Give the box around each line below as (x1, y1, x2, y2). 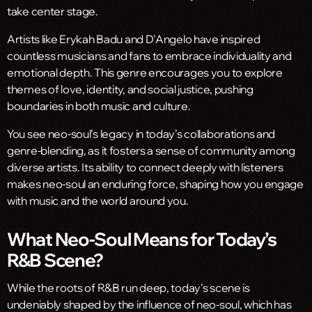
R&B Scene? (7, 248, 104, 271)
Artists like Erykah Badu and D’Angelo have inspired (7, 31, 260, 46)
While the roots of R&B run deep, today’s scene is (7, 280, 250, 295)
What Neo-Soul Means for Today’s (7, 227, 276, 250)
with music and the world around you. (7, 193, 189, 208)
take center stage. (7, 3, 98, 18)
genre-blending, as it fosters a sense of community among (7, 143, 295, 157)
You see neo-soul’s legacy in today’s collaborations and (7, 126, 276, 141)
